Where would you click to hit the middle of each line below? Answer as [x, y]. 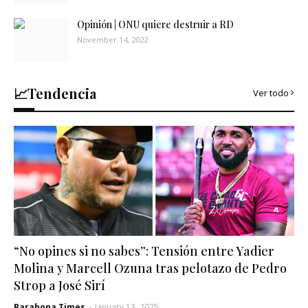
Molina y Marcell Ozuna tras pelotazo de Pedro [150, 268]
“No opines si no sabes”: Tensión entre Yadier [144, 251]
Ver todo [271, 93]
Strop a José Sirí [59, 285]
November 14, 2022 [112, 40]
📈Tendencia [55, 93]
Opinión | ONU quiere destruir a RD [155, 24]
